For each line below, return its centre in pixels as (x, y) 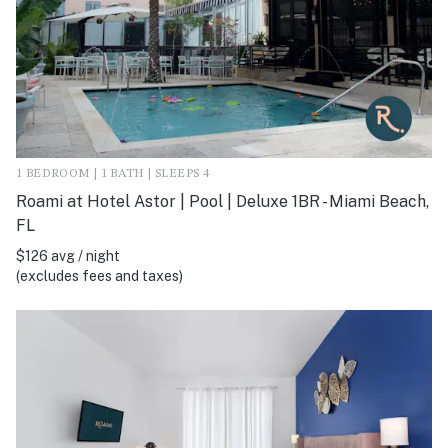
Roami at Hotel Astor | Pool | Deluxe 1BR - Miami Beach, (222, 201)
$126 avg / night (68, 255)
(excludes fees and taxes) (99, 275)
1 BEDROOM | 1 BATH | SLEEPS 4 (113, 173)
